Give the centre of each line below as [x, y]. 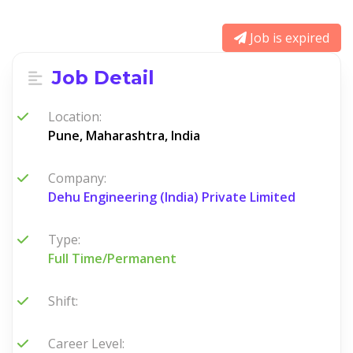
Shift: [63, 301]
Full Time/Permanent [112, 258]
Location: [75, 117]
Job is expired [288, 38]
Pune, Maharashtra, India [124, 136]
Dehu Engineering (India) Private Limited [172, 197]
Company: [77, 178]
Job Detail [100, 78]
